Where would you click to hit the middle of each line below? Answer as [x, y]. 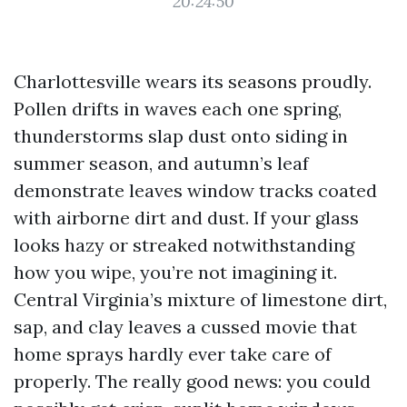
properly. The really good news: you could [192, 381]
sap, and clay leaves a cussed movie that [185, 327]
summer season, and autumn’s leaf [161, 163]
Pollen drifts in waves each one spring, [178, 109]
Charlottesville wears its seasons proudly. [193, 81]
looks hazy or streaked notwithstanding [184, 245]
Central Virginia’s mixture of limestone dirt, [200, 299]
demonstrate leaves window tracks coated [195, 190]
